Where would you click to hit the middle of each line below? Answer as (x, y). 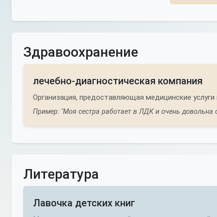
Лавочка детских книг (84, 203)
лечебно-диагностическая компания (118, 81)
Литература (61, 174)
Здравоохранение (81, 52)
